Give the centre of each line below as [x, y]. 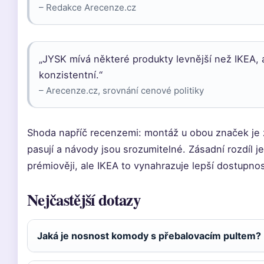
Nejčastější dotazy [84, 199]
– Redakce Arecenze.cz [88, 7]
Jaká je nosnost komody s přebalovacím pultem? [149, 236]
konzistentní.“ [71, 75]
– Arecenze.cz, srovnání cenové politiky [121, 90]
